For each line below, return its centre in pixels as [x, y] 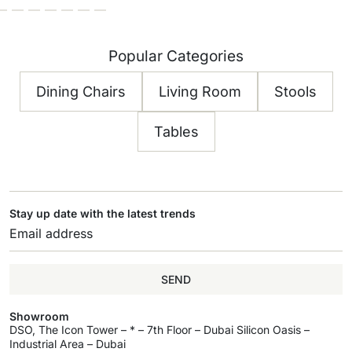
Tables [176, 132]
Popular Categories [176, 56]
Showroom [39, 316]
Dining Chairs [81, 92]
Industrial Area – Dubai [68, 344]
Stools [295, 92]
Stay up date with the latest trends [103, 213]
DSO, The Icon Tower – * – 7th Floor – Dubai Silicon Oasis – [159, 330]
